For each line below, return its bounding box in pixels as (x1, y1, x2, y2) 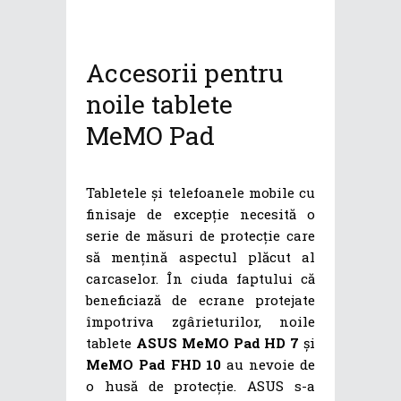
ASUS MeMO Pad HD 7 (135, 333, 300, 352)
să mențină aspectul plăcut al (86, 247, 315, 266)
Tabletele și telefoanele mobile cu (86, 183, 315, 201)
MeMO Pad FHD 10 (86, 354, 222, 373)
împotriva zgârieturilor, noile (86, 311, 315, 330)
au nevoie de (221, 354, 315, 373)
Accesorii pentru (86, 55, 283, 90)
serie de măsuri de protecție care (86, 226, 315, 244)
